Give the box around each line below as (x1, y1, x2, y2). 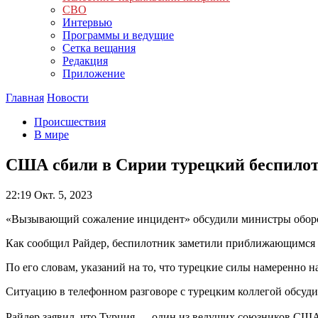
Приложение (62, 67, 125, 79)
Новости (47, 92, 89, 104)
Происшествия (34, 116, 106, 128)
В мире (34, 128, 69, 141)
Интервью (62, 16, 112, 28)
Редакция (62, 55, 108, 67)
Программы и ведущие (62, 29, 174, 41)
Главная (6, 92, 44, 104)
